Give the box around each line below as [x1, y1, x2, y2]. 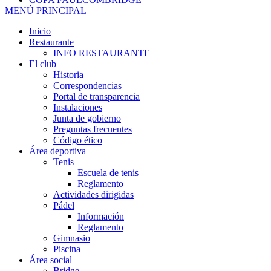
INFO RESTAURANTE [53, 48, 150, 59]
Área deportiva [29, 146, 86, 157]
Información [77, 211, 124, 222]
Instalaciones [53, 102, 102, 113]
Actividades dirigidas [53, 189, 134, 200]
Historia [53, 70, 83, 80]
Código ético [53, 135, 102, 146]
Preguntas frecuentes [53, 124, 132, 135]
